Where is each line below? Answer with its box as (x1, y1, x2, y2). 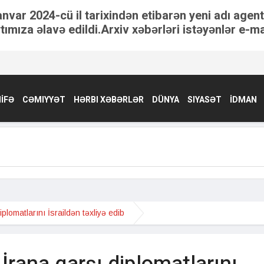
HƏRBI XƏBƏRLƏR (74, 94, 144, 106)
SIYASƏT (187, 94, 222, 106)
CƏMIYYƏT (22, 94, 65, 106)
